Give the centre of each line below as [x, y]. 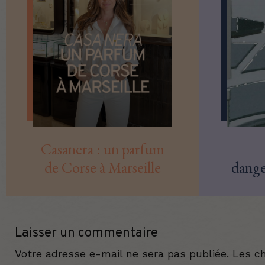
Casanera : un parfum [103, 149]
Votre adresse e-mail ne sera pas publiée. [122, 253]
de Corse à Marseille [103, 167]
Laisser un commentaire [86, 233]
